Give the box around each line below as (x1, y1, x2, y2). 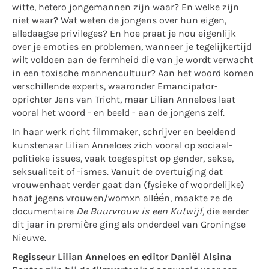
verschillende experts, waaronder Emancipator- (12, 82, 218, 92)
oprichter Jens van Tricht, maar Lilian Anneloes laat (12, 95, 235, 106)
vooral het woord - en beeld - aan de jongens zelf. (12, 108, 225, 119)
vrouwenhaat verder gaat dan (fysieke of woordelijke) (12, 180, 244, 191)
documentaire (12, 207, 76, 217)
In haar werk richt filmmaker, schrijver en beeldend (12, 127, 235, 138)
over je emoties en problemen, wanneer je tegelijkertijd (12, 42, 252, 53)
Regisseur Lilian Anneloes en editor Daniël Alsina (12, 252, 231, 263)
